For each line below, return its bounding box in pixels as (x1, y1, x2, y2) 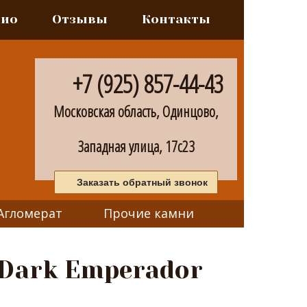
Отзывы (52, 12, 108, 26)
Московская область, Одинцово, (53, 101, 219, 121)
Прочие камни (103, 205, 194, 221)
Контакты (142, 12, 210, 26)
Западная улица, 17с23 (77, 136, 195, 156)
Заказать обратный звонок (77, 177, 208, 188)
